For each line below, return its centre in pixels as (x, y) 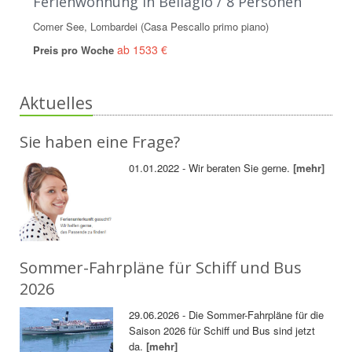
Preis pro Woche (75, 50)
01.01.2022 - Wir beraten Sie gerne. (211, 168)
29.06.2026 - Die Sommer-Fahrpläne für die (227, 314)
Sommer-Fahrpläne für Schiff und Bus (161, 267)
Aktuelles (56, 103)
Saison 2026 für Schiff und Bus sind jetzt (222, 330)
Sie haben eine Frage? (100, 142)
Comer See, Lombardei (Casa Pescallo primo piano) (151, 27)
